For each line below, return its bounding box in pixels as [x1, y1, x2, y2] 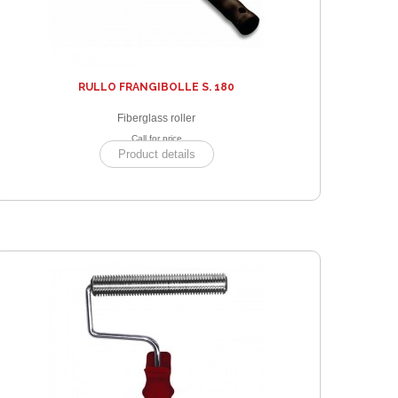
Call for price [131, 132, 182, 143]
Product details [117, 147, 195, 161]
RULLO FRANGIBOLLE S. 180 [78, 80, 235, 93]
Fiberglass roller [117, 111, 195, 124]
